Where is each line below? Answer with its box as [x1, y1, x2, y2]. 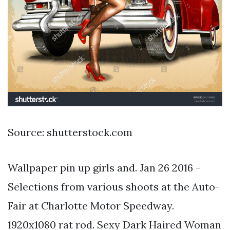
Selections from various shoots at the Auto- [8, 180, 220, 193]
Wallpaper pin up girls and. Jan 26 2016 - [8, 161, 200, 174]
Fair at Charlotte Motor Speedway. [8, 199, 174, 212]
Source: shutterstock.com [8, 125, 132, 139]
